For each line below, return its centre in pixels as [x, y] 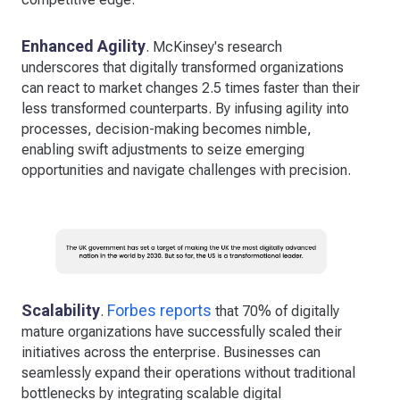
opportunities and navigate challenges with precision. [186, 170]
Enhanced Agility [83, 46]
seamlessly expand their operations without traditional [188, 372]
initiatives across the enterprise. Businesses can [171, 352]
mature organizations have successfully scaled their [182, 331]
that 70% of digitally [275, 311]
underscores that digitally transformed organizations [183, 67]
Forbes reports [159, 310]
